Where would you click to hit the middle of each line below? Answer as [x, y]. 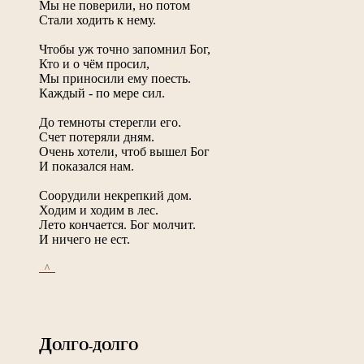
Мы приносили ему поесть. [115, 78]
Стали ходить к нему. [97, 19]
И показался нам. [87, 166]
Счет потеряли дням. [97, 136]
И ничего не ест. [84, 239]
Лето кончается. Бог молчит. [117, 224]
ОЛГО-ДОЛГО [95, 345]
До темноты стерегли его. [110, 122]
